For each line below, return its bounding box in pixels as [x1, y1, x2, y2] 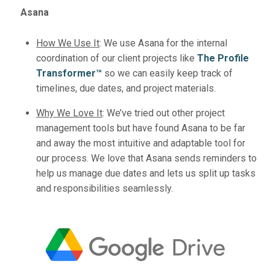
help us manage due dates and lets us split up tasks [36, 167, 256, 179]
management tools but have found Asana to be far [36, 122, 245, 134]
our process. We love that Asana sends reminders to [36, 152, 257, 164]
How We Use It [36, 37, 99, 49]
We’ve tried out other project [104, 107, 225, 119]
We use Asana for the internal [101, 37, 227, 49]
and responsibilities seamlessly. [36, 182, 173, 194]
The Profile [197, 52, 249, 64]
